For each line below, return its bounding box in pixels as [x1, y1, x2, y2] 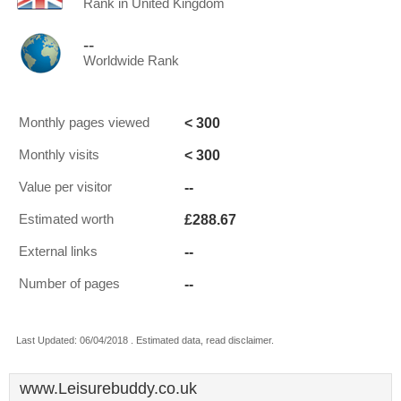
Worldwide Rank [83, 54, 179, 68]
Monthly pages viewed [19, 115, 149, 130]
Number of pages [19, 277, 120, 291]
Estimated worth [19, 212, 114, 226]
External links [19, 244, 98, 259]
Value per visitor [19, 180, 112, 194]
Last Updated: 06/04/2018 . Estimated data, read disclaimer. [16, 335, 274, 346]
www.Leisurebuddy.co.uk [20, 380, 197, 397]
